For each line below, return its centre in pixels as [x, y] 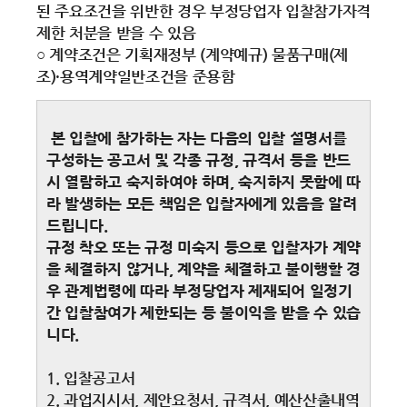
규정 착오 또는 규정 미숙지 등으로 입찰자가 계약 [203, 247]
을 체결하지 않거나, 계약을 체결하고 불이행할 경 [203, 269]
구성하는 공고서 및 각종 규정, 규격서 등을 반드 [199, 160]
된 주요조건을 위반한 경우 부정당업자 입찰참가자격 [203, 11]
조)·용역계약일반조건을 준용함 [136, 76]
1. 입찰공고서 [91, 378]
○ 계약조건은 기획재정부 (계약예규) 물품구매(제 [192, 55]
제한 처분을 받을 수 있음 [116, 33]
